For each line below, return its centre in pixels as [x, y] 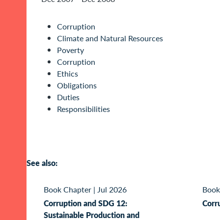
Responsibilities [83, 109]
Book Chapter [68, 190]
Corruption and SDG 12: [85, 203]
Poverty [70, 50]
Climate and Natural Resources [110, 38]
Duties [68, 97]
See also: [42, 163]
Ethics [68, 74]
